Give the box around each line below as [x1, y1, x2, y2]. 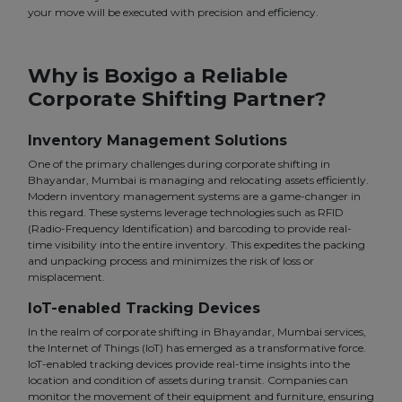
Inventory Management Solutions [28, 132, 287, 150]
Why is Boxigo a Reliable [28, 63, 288, 89]
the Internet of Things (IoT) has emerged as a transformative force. [28, 341, 366, 355]
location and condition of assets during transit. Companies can [28, 373, 348, 388]
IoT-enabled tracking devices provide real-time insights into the [28, 357, 350, 371]
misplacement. [28, 270, 105, 284]
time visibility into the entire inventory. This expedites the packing [28, 238, 365, 252]
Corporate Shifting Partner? [28, 86, 327, 112]
